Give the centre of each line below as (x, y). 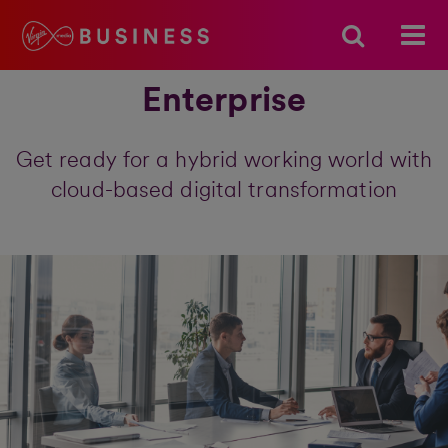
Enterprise (224, 100)
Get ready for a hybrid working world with (224, 160)
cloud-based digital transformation (224, 190)
